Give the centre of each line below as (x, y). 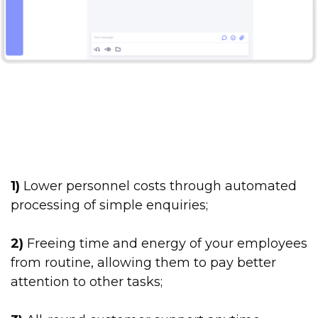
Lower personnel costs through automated (158, 186)
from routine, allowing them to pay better (143, 263)
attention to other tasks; (87, 282)
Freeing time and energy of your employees (165, 244)
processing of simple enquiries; (109, 205)
